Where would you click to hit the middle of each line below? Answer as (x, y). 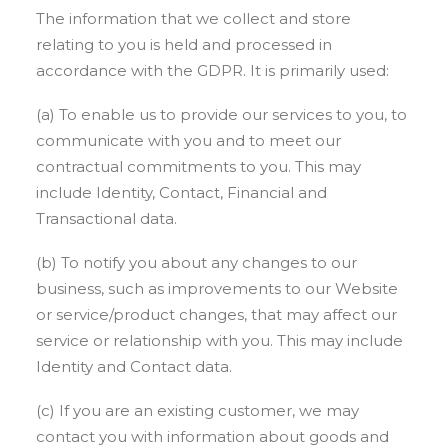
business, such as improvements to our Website (217, 288)
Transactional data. (106, 218)
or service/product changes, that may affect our (216, 314)
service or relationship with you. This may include (219, 340)
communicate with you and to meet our (188, 140)
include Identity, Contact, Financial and (181, 192)
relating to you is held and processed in (184, 44)
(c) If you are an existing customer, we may (197, 410)
